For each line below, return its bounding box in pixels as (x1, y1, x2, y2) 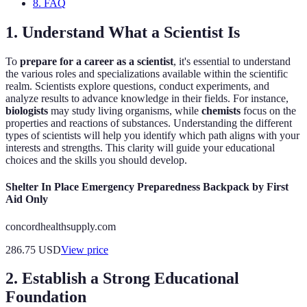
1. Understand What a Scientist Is (5, 23, 240, 42)
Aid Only (5, 193, 48, 206)
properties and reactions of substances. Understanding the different (5, 117, 292, 130)
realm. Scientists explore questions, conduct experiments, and (5, 80, 269, 93)
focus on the (241, 105, 296, 117)
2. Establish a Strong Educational (5, 269, 239, 288)
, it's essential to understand (173, 56, 291, 68)
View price (61, 243, 108, 256)
